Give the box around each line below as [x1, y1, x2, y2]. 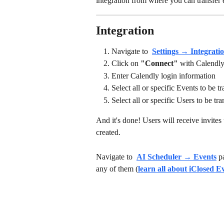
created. [96, 128, 122, 137]
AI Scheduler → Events [136, 152, 216, 161]
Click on [111, 59, 140, 68]
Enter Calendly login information [111, 71, 215, 80]
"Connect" [140, 59, 178, 68]
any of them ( [96, 164, 138, 173]
